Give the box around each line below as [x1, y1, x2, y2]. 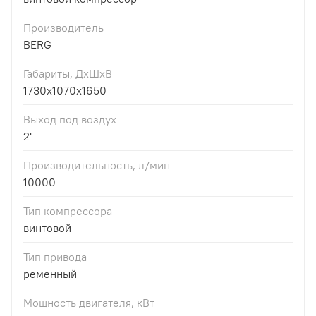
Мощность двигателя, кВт [23, 295, 154, 310]
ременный [23, 266, 77, 281]
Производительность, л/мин [23, 157, 170, 172]
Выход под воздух [23, 111, 116, 126]
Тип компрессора [23, 203, 112, 218]
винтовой [23, 220, 71, 235]
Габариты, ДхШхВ [23, 66, 112, 80]
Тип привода [23, 249, 87, 264]
